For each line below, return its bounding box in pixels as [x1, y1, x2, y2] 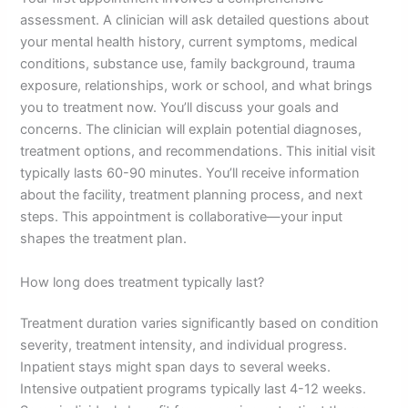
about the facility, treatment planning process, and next [20, 187, 363, 204]
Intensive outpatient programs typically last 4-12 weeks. [20, 381, 367, 398]
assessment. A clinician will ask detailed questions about [20, 12, 370, 29]
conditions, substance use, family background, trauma [20, 56, 356, 73]
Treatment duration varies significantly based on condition [20, 315, 380, 332]
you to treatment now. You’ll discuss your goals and [20, 99, 340, 117]
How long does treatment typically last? [20, 273, 265, 291]
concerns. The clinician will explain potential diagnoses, [20, 121, 362, 138]
